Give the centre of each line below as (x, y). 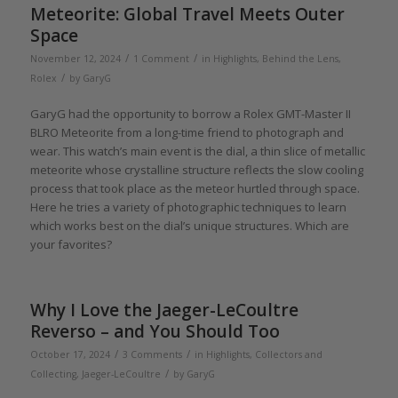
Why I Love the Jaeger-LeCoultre (164, 310)
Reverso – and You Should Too (155, 331)
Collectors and (288, 354)
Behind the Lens (300, 58)
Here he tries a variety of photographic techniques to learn (188, 207)
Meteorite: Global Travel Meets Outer (187, 14)
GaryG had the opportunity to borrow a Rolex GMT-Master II (190, 113)
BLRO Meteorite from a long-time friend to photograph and (187, 132)
